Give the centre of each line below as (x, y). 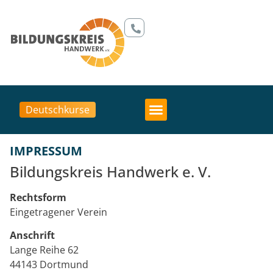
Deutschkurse (58, 110)
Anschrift (32, 236)
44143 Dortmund (49, 265)
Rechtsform (38, 197)
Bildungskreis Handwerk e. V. (110, 172)
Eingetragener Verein (58, 212)
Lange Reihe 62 (44, 250)
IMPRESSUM (46, 151)
